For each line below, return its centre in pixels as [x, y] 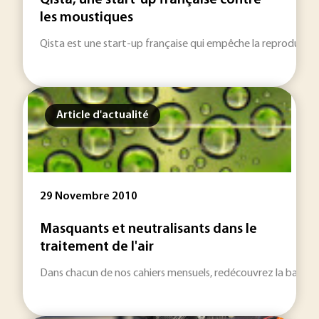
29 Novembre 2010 [89, 197]
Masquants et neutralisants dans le [148, 229]
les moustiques [87, 18]
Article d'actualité [103, 115]
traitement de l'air [97, 247]
